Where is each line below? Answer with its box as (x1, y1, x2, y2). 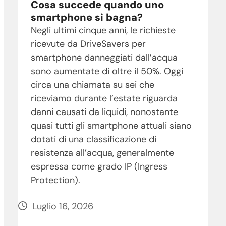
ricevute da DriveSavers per (30, 37, 146, 50)
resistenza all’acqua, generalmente (30, 146, 174, 159)
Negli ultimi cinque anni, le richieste (30, 24, 176, 36)
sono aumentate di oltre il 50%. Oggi (30, 65, 183, 77)
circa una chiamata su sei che (30, 78, 154, 91)
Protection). (30, 174, 80, 186)
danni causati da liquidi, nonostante (30, 105, 178, 118)
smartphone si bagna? (30, 10, 143, 24)
